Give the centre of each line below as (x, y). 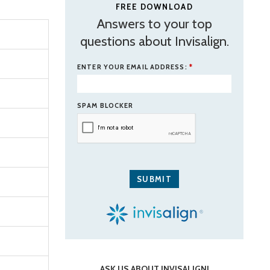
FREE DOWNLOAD (154, 7)
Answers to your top (154, 24)
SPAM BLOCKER (105, 106)
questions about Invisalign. (154, 42)
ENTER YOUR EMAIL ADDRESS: (133, 67)
